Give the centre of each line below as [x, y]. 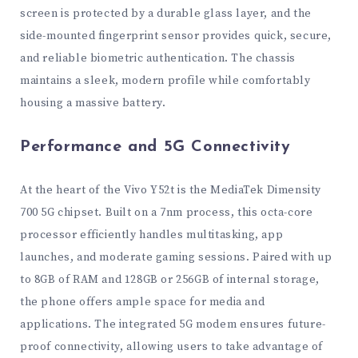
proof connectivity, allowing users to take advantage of [172, 347]
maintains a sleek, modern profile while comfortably [165, 81]
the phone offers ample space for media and [143, 302]
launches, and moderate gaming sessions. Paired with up [176, 258]
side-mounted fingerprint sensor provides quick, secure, [176, 36]
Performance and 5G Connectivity [155, 147]
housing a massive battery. [93, 103]
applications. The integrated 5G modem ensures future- [173, 325]
